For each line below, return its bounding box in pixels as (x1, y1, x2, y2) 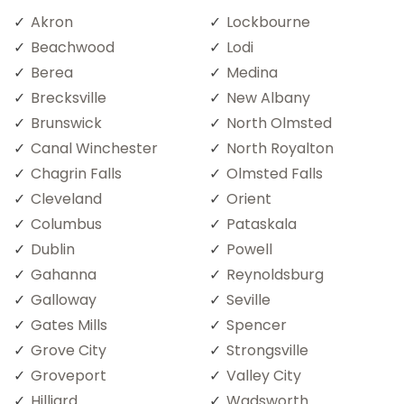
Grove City (31, 339, 106, 361)
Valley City (226, 364, 301, 386)
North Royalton (226, 137, 334, 159)
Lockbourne (226, 11, 310, 32)
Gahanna (31, 263, 96, 285)
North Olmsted (226, 112, 332, 133)
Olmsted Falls (226, 162, 323, 184)
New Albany (226, 87, 310, 108)
